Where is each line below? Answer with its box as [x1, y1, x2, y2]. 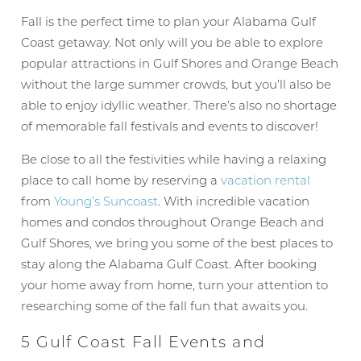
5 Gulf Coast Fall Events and [21, 330, 266, 351]
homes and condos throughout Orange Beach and [21, 213, 325, 230]
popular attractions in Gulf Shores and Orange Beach [21, 54, 339, 71]
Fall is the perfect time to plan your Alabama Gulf [21, 12, 317, 29]
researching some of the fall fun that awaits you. [21, 297, 309, 313]
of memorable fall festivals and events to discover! [21, 117, 319, 134]
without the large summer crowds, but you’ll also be [21, 75, 332, 92]
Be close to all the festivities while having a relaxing [21, 150, 327, 167]
